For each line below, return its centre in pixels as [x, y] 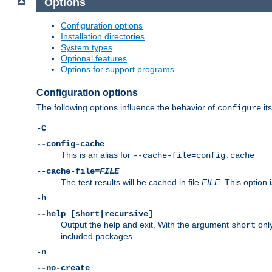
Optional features [94, 59]
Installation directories [103, 37]
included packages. [98, 236]
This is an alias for [97, 155]
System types [87, 48]
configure [239, 108]
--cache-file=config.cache [194, 156]
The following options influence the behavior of [127, 108]
